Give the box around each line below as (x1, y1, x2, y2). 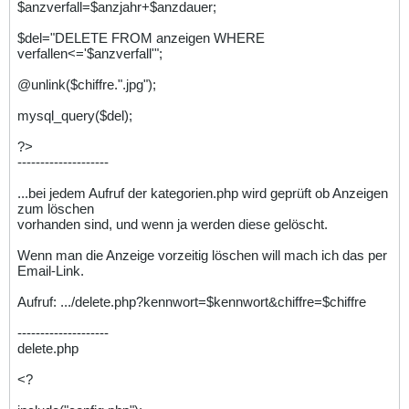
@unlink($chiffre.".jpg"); (17, 77, 156, 93)
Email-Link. (17, 263, 84, 279)
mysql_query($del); (17, 108, 132, 124)
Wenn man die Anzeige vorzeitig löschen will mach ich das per (17, 247, 387, 264)
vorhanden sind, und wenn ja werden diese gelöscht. (17, 216, 328, 233)
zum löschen (17, 201, 94, 217)
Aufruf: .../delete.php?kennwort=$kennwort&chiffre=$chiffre (17, 294, 366, 310)
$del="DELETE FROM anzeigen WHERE (17, 30, 265, 47)
